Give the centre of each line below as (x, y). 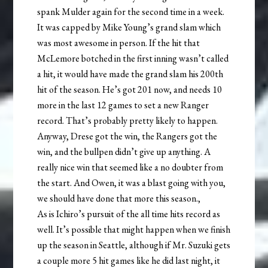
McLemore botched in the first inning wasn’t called (133, 58)
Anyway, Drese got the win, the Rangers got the (127, 136)
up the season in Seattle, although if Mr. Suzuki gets (134, 245)
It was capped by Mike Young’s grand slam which (129, 27)
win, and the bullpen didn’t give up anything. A (124, 151)
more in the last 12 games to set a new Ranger (123, 105)
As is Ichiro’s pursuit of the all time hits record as (129, 214)
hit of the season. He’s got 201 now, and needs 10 (130, 89)
